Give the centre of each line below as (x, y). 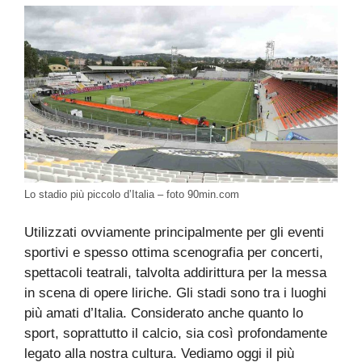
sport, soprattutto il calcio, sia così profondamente (176, 334)
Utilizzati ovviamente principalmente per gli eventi (174, 233)
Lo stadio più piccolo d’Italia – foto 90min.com (132, 194)
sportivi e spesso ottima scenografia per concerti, (174, 253)
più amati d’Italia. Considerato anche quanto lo (164, 314)
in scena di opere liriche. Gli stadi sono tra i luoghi (175, 293)
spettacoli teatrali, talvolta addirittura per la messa (175, 273)
